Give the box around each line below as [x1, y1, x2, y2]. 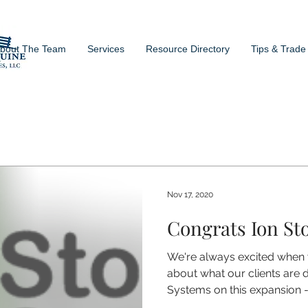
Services [87, 43, 124, 54]
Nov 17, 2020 [167, 190, 213, 199]
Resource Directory [146, 43, 230, 54]
